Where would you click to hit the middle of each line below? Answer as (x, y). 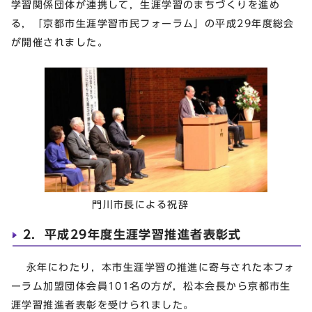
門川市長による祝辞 (103, 204)
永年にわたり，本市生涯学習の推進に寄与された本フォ (153, 267)
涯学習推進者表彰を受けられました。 (103, 304)
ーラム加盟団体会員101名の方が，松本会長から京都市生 (151, 286)
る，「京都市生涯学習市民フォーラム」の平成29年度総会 (153, 24)
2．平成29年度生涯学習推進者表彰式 (132, 234)
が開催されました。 (60, 42)
